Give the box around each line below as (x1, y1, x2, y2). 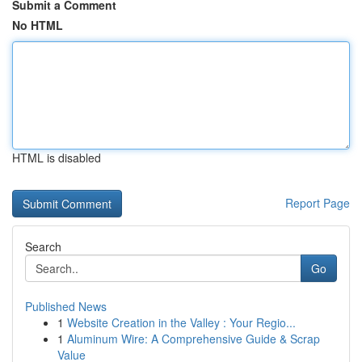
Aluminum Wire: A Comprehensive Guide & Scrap (67, 330, 320, 347)
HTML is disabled (12, 149, 101, 166)
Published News (25, 298, 107, 314)
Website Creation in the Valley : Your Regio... (67, 314, 296, 330)
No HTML (12, 17, 63, 33)
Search (25, 238, 61, 255)
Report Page (285, 195, 350, 211)
